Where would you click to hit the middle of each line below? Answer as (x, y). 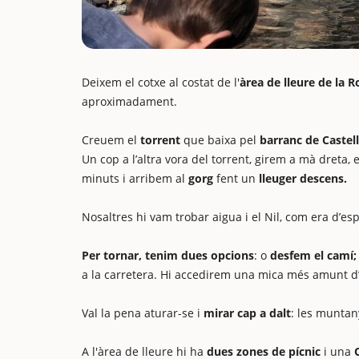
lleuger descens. (303, 178)
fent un (236, 178)
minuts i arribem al (135, 178)
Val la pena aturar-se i (143, 313)
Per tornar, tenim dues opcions (168, 255)
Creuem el (109, 140)
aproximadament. (129, 101)
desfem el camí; (313, 255)
